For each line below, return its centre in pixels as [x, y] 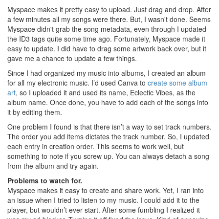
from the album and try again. [53, 166]
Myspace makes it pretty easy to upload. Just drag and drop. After [109, 9]
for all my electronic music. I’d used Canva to [77, 83]
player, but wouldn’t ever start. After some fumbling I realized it [104, 210]
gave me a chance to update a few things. [72, 58]
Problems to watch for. [45, 180]
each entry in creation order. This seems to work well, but [96, 146]
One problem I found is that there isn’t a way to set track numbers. [109, 127]
